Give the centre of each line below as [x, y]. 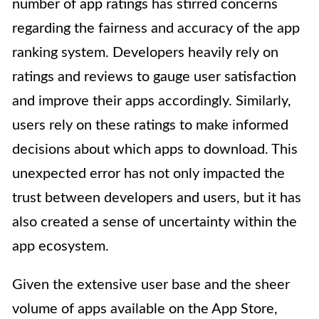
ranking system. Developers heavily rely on [145, 53]
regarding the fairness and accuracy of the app [156, 29]
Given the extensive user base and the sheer [151, 285]
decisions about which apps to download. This [155, 150]
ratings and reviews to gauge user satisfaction [154, 77]
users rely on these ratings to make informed [150, 126]
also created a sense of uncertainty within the [155, 223]
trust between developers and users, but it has [157, 198]
